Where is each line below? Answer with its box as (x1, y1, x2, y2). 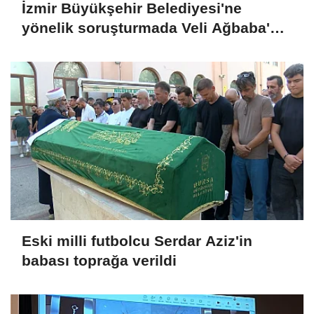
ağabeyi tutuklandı (22, 39, 153, 56)
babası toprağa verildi (22, 252, 177, 269)
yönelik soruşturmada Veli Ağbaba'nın (22, 20, 292, 36)
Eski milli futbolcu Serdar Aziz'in (22, 233, 252, 250)
